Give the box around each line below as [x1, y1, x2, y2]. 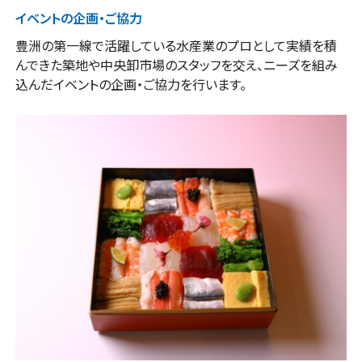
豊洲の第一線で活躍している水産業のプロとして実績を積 [15, 36, 337, 56]
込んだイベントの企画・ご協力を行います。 [15, 74, 246, 95]
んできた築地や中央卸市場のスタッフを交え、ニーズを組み [15, 55, 338, 75]
